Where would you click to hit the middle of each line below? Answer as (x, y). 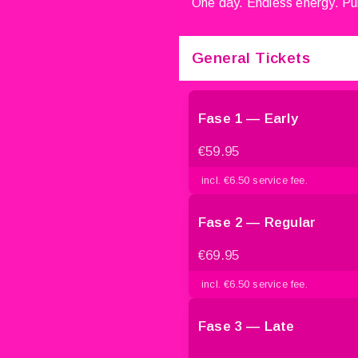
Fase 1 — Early (248, 118)
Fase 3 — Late (247, 326)
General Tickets (251, 58)
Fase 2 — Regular (257, 222)
